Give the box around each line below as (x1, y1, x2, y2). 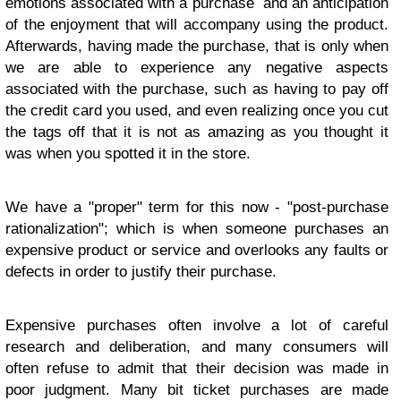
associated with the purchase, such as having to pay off (5, 81, 388, 98)
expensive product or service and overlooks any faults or (5, 242, 388, 259)
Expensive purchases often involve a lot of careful (5, 317, 388, 334)
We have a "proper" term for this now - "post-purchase (5, 199, 388, 216)
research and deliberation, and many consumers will (5, 338, 388, 355)
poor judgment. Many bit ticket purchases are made (5, 381, 388, 398)
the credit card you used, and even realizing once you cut (5, 102, 388, 119)
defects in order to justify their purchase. (5, 263, 286, 280)
